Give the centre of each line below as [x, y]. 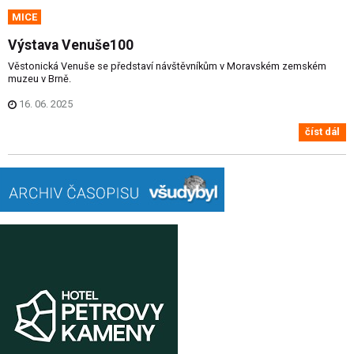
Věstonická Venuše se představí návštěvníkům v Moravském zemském [167, 66]
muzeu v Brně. [40, 79]
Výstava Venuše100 [71, 45]
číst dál [322, 132]
